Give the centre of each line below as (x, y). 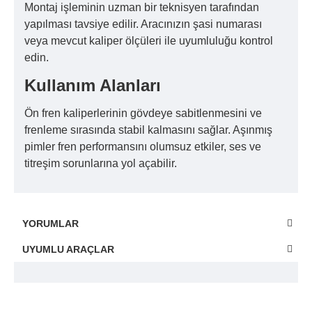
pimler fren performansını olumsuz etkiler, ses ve (143, 146)
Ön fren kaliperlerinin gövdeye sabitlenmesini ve (143, 113)
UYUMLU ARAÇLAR (68, 249)
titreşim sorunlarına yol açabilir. (101, 163)
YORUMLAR (50, 223)
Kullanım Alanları (93, 85)
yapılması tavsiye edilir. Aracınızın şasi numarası (143, 24)
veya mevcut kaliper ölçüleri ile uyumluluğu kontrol (149, 40)
